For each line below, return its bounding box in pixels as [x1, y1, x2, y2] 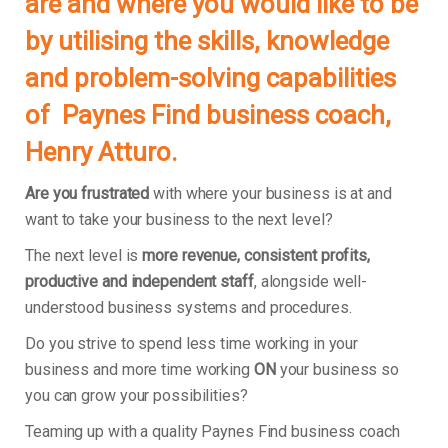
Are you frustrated [25, 184, 150, 204]
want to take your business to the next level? [25, 210, 333, 230]
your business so [279, 360, 400, 380]
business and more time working [25, 360, 254, 380]
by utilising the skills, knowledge [25, 26, 389, 57]
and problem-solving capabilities [25, 63, 396, 94]
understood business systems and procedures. [25, 298, 352, 318]
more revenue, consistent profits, [142, 246, 370, 266]
